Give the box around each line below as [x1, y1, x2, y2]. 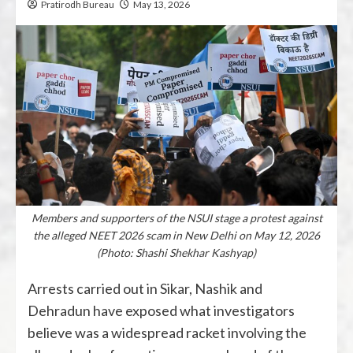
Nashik [195, 280, 237, 298]
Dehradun [28, 302, 91, 320]
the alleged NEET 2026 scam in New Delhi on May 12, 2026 [33, 229, 320, 243]
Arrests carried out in [28, 280, 160, 298]
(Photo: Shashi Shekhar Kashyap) [97, 246, 256, 260]
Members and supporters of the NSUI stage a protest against [31, 211, 322, 225]
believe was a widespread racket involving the [28, 324, 307, 342]
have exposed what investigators [91, 302, 295, 320]
